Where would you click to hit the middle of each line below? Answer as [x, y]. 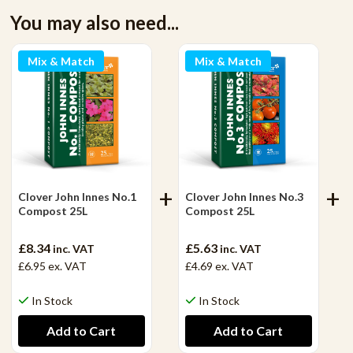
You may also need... [94, 22]
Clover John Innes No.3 [244, 196]
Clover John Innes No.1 [77, 196]
